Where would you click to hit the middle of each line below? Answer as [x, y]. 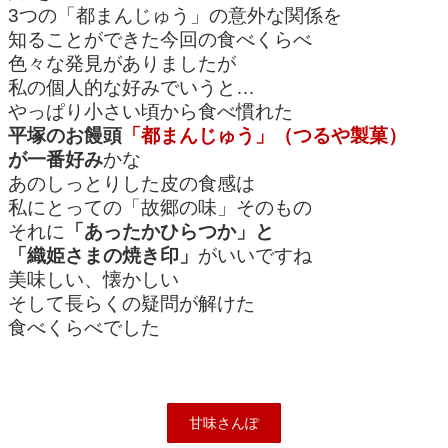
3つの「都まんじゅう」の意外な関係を [175, 16]
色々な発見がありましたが [122, 64]
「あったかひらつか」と [169, 232]
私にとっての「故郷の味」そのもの [160, 208]
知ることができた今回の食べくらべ [160, 40]
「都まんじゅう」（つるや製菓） [264, 136]
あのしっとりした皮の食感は [131, 184]
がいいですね [255, 256]
